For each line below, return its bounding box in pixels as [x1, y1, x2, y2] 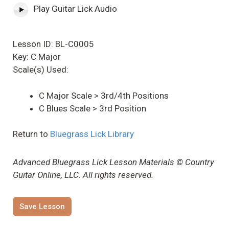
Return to [13, 129, 50, 140]
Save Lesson [19, 202, 65, 212]
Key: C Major [13, 52, 61, 62]
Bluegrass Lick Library [50, 129, 134, 140]
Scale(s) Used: [13, 64, 68, 75]
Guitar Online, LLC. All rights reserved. [13, 170, 153, 180]
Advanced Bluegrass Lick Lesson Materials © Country [13, 157, 214, 168]
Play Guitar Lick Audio [34, 4, 117, 14]
